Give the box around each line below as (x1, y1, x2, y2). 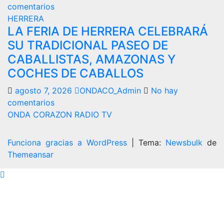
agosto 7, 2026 (15, 85, 74, 95)
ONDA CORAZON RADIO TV (7, 109, 112, 119)
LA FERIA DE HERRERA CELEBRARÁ (7, 24, 208, 38)
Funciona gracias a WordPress (7, 137, 131, 147)
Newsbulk (165, 137, 202, 147)
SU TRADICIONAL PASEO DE (7, 38, 168, 52)
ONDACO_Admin (79, 85, 143, 95)
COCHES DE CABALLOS (7, 66, 143, 80)
